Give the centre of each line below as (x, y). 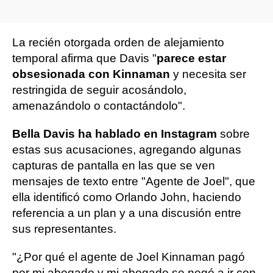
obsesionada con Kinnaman (91, 74)
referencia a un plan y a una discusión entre (127, 213)
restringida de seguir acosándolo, (99, 90)
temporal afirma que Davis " (84, 58)
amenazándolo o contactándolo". (99, 106)
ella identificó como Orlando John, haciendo (127, 197)
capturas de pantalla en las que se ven (114, 165)
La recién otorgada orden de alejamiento (118, 42)
